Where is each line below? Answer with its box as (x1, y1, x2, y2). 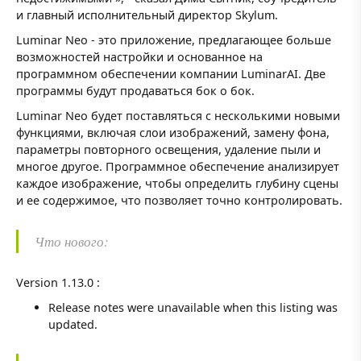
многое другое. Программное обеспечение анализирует (16, 159, 339, 175)
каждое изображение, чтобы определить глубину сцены (16, 176, 338, 192)
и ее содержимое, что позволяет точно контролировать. (16, 193, 342, 209)
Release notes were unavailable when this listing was (48, 300, 338, 316)
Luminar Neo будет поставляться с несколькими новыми (16, 108, 340, 124)
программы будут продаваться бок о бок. (16, 83, 255, 99)
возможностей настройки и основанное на (16, 49, 263, 65)
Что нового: (35, 232, 109, 251)
